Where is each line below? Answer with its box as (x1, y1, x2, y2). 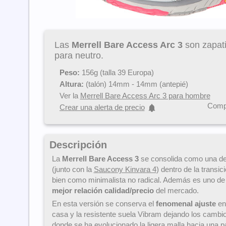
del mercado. (153, 186, 199, 195)
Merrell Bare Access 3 (62, 154, 139, 163)
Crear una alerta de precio (59, 103, 145, 111)
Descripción (49, 139, 107, 151)
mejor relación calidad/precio (51, 186, 154, 195)
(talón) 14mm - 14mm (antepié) (83, 80, 188, 88)
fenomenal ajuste (155, 199, 216, 208)
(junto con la (51, 165, 94, 174)
